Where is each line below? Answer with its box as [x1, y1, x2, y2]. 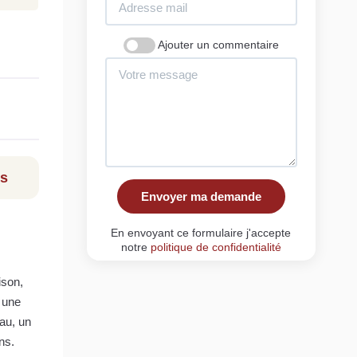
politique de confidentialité [150, 240, 281, 253]
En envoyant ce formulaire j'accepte [111, 226, 292, 239]
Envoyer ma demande [140, 189, 261, 203]
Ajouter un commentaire [157, 37, 279, 51]
